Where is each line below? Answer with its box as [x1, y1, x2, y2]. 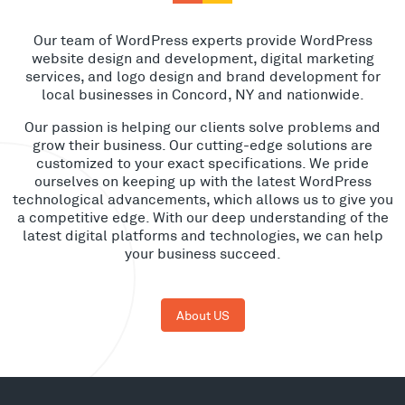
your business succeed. [124, 244, 281, 262]
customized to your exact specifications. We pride [36, 154, 369, 172]
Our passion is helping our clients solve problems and [24, 118, 381, 136]
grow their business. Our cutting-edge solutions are [33, 136, 372, 154]
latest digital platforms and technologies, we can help [22, 226, 383, 244]
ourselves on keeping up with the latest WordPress [33, 172, 372, 190]
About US [175, 307, 230, 324]
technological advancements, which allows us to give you [12, 190, 393, 208]
